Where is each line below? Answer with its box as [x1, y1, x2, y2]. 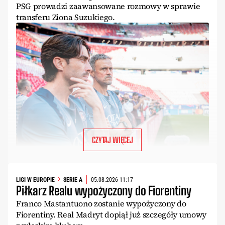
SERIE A [63, 176, 82, 183]
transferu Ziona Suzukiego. [16, 12, 115, 23]
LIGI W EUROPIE [16, 176, 55, 183]
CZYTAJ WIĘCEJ [92, 135, 133, 145]
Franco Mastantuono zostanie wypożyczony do [16, 198, 186, 209]
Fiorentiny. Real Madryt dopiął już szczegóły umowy [16, 209, 206, 220]
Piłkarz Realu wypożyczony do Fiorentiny [16, 183, 191, 198]
